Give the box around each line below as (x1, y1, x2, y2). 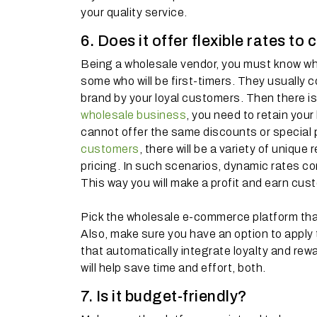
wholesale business (81, 109, 186, 121)
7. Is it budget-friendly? (81, 288, 248, 305)
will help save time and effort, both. (81, 262, 266, 274)
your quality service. (81, 6, 188, 18)
